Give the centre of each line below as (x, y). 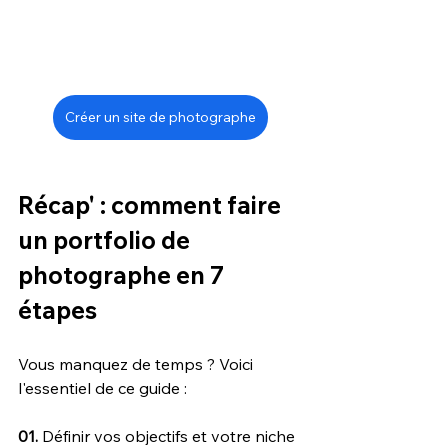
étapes (57, 309)
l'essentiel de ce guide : (102, 387)
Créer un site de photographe (160, 116)
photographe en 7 (123, 274)
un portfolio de (106, 239)
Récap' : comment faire (152, 204)
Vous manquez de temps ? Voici (137, 363)
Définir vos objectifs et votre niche (170, 435)
